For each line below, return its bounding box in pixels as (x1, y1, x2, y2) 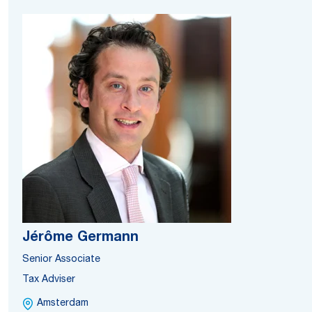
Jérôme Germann (22, 231, 139, 245)
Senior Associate (22, 255, 100, 265)
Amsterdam (37, 299, 88, 309)
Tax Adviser (22, 275, 75, 285)
